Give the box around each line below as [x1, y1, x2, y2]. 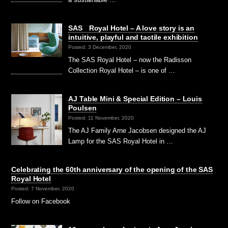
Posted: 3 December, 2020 [68, 44, 132, 50]
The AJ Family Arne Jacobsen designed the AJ [68, 126, 207, 134]
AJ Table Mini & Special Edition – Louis [68, 94, 202, 103]
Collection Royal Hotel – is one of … [68, 66, 176, 74]
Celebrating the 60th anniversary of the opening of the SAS [11, 165, 213, 174]
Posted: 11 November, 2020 [68, 115, 134, 121]
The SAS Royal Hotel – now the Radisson [68, 55, 192, 64]
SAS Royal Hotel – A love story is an [68, 23, 195, 32]
